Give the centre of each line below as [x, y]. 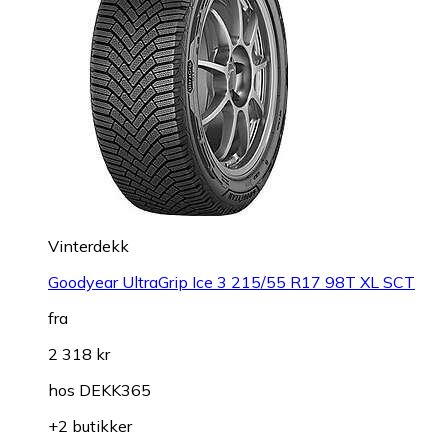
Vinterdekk [88, 245]
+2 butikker [90, 425]
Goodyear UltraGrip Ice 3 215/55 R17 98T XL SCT [231, 281]
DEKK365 [115, 389]
